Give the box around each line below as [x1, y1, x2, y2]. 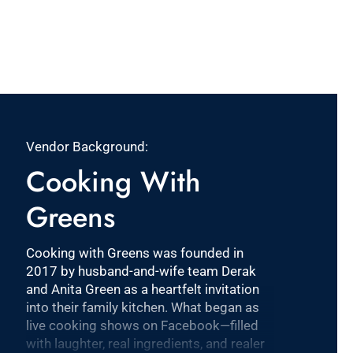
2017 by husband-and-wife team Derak [26, 263, 257, 279]
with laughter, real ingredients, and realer [26, 336, 266, 351]
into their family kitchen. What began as [26, 299, 260, 315]
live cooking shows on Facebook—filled [26, 318, 259, 333]
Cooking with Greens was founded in [26, 245, 244, 261]
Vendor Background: [26, 139, 149, 154]
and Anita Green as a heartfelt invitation [26, 281, 260, 297]
